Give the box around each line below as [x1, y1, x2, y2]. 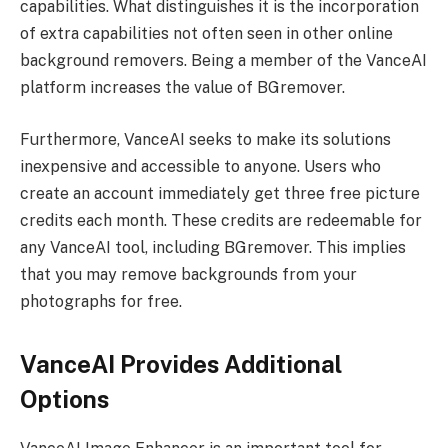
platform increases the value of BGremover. [20, 78, 345, 98]
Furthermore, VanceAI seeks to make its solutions [20, 129, 391, 149]
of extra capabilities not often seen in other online [20, 24, 393, 44]
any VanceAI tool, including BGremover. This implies [20, 237, 406, 257]
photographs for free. [20, 291, 182, 311]
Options [20, 385, 109, 414]
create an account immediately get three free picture [20, 183, 420, 203]
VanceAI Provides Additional [20, 350, 342, 379]
